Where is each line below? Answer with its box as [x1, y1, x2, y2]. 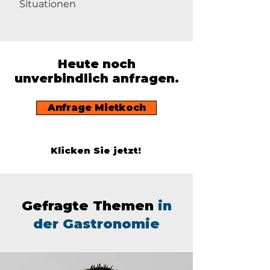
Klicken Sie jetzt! [51, 145, 141, 156]
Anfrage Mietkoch [47, 102, 146, 113]
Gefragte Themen [21, 198, 158, 214]
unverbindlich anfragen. [14, 71, 179, 86]
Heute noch [57, 57, 136, 71]
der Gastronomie [33, 216, 160, 232]
